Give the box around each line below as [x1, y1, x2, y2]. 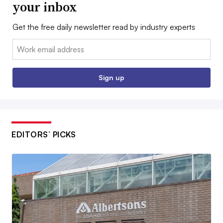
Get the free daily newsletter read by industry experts [12, 22, 195, 32]
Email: [12, 40, 33, 50]
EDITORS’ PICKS [11, 129, 76, 140]
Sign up [99, 73, 124, 82]
